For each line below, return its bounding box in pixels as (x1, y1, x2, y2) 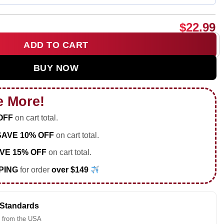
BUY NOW (33, 62, 79, 73)
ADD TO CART (23, 39, 88, 50)
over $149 (51, 165, 90, 174)
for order (19, 165, 51, 174)
